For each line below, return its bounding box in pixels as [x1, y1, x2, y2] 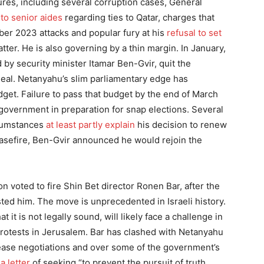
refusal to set [167, 27, 222, 38]
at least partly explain [46, 119, 135, 130]
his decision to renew [135, 119, 227, 130]
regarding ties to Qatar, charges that [62, 12, 214, 23]
